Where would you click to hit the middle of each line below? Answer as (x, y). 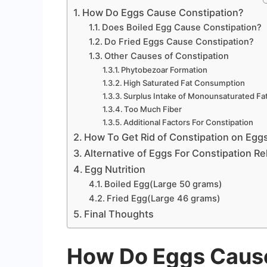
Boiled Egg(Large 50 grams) (163, 184)
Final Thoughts (119, 214)
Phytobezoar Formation (164, 70)
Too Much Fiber (153, 109)
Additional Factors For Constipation (189, 122)
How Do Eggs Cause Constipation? (163, 13)
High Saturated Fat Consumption (184, 83)
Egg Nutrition (115, 170)
